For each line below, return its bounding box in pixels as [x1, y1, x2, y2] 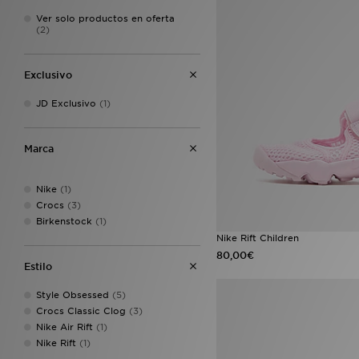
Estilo [24, 260, 52, 272]
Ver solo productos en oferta [36, 13, 175, 24]
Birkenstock [36, 216, 92, 227]
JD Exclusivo [36, 98, 96, 109]
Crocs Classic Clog [36, 305, 126, 317]
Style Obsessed [36, 289, 109, 301]
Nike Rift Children [216, 232, 299, 244]
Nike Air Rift [36, 321, 93, 333]
